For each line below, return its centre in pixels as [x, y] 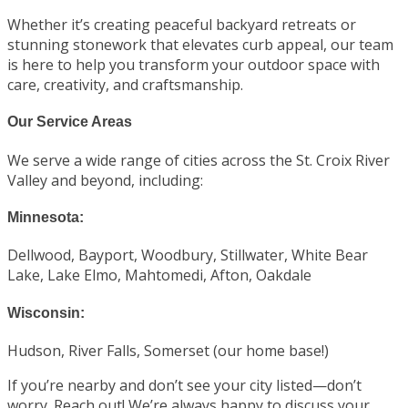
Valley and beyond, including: [105, 180]
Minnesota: [46, 217]
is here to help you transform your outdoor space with [194, 65]
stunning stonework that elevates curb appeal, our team [200, 45]
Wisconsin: [46, 312]
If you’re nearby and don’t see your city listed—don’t [184, 385]
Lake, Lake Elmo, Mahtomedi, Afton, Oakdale [159, 275]
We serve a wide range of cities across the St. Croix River [199, 160]
